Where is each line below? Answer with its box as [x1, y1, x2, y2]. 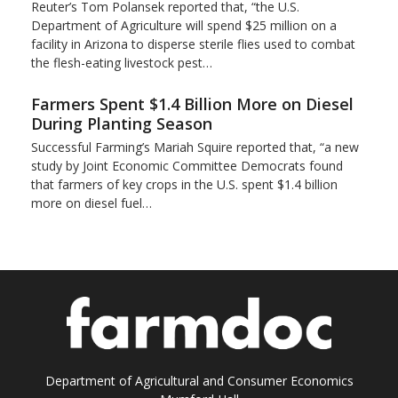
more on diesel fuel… [30, 195, 152, 212]
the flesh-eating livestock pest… [30, 54, 212, 72]
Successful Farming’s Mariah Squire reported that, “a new [30, 139, 359, 156]
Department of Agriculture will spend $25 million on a [30, 17, 337, 35]
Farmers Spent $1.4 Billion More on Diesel [30, 93, 354, 115]
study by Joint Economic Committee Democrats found [30, 157, 343, 175]
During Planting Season [30, 113, 212, 135]
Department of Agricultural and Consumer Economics [44, 371, 354, 389]
